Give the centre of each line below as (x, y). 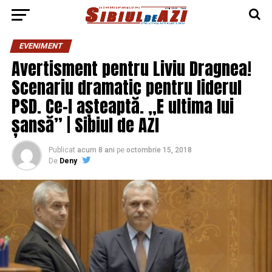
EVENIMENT (41, 46)
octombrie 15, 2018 (159, 150)
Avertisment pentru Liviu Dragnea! (131, 68)
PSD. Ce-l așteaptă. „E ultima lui (122, 106)
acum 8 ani (96, 150)
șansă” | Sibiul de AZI (85, 125)
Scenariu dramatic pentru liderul (126, 87)
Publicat (62, 150)
